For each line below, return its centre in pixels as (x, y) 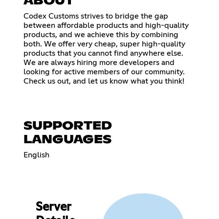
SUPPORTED (68, 126)
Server (53, 208)
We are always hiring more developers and (99, 62)
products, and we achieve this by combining (101, 34)
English (36, 155)
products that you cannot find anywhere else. (103, 53)
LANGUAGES (67, 140)
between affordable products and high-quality (106, 25)
